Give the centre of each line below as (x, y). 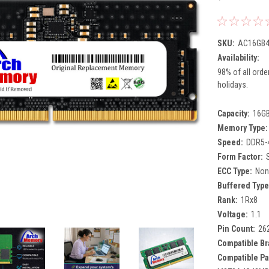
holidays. (232, 84)
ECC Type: (234, 171)
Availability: (238, 57)
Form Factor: (240, 156)
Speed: (230, 142)
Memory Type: (242, 128)
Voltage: (232, 214)
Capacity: (233, 113)
